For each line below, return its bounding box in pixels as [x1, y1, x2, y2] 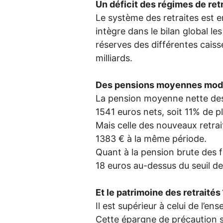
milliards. [96, 52, 132, 63]
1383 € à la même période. [96, 133, 207, 144]
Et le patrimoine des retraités [96, 187, 221, 198]
